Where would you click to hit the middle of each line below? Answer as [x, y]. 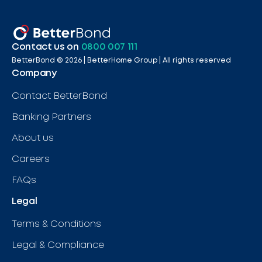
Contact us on [45, 47]
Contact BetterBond [59, 96]
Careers [31, 159]
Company [34, 73]
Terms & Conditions [56, 224]
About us [33, 138]
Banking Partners [51, 117]
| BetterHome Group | [121, 60]
